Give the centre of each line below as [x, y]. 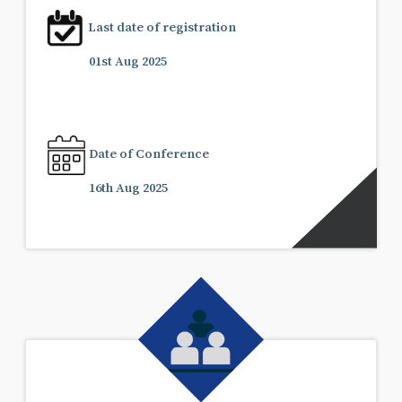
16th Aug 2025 [128, 187]
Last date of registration [162, 26]
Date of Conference [149, 153]
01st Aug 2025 [128, 60]
